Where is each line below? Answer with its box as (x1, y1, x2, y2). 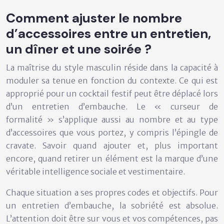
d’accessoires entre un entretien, (6, 25, 211, 42)
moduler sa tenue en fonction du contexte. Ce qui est (6, 75, 218, 86)
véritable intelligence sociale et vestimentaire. (6, 166, 185, 177)
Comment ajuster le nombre (6, 9, 182, 27)
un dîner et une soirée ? (6, 40, 151, 58)
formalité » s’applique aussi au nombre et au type (6, 114, 218, 125)
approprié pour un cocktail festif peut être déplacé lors (6, 88, 218, 99)
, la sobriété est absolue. (111, 200, 218, 211)
